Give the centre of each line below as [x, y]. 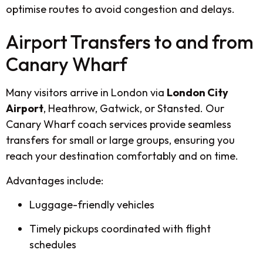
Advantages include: [55, 180]
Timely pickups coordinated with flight [120, 229]
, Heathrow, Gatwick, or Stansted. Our [134, 109]
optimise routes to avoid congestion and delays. [120, 9]
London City [198, 93]
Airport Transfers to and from [130, 42]
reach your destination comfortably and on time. [122, 156]
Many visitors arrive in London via [86, 93]
